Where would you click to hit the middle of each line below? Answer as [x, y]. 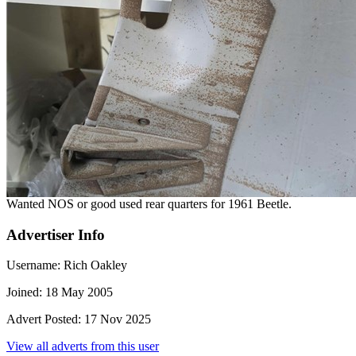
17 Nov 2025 [116, 319]
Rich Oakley [94, 265]
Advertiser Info [56, 234]
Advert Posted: [44, 319]
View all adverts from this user [83, 346]
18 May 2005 [77, 292]
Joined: [24, 292]
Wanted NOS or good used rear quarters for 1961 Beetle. [149, 203]
